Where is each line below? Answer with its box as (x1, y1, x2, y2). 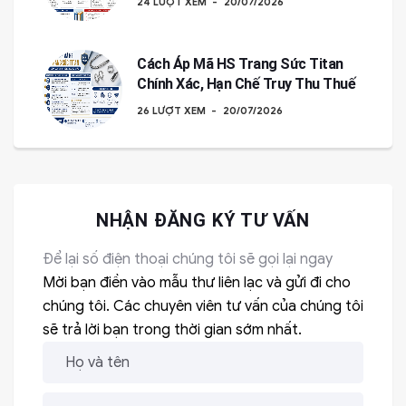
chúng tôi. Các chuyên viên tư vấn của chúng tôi (43, 297, 363, 315)
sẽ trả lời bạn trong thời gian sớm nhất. (43, 321, 302, 339)
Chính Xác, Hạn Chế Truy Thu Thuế (137, 75, 355, 92)
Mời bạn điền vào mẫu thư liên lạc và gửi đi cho (43, 274, 351, 292)
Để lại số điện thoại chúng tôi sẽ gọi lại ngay (43, 250, 333, 268)
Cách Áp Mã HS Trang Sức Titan (137, 55, 343, 72)
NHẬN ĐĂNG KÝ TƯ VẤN (95, 209, 311, 231)
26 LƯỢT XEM (137, 104, 206, 117)
